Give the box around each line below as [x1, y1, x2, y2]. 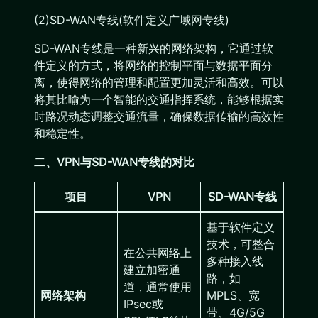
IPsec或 [124, 297, 163, 311]
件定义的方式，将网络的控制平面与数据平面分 [34, 58, 273, 72]
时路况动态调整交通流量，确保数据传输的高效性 [34, 109, 284, 124]
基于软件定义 [207, 220, 275, 234]
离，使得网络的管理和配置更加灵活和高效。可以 [34, 75, 284, 89]
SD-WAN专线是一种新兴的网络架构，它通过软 [34, 41, 273, 55]
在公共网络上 [124, 246, 192, 260]
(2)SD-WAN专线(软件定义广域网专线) [34, 13, 229, 27]
